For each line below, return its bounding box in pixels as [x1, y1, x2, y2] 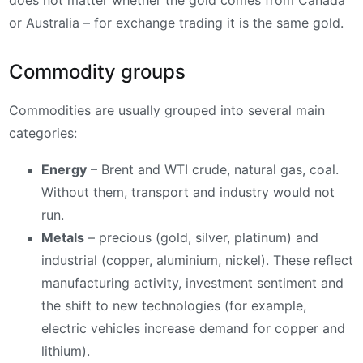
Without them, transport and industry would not [41, 184, 335, 201]
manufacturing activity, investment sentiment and [41, 275, 344, 292]
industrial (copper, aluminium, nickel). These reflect [41, 252, 353, 269]
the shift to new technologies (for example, [41, 297, 306, 314]
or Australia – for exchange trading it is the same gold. [9, 14, 344, 31]
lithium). [41, 343, 90, 360]
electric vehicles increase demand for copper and [41, 320, 345, 337]
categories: [9, 124, 77, 141]
